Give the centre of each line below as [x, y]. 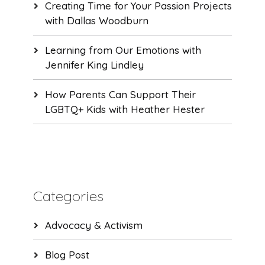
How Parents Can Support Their [120, 95]
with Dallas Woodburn [96, 21]
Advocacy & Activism [93, 225]
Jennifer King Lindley [94, 65]
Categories [68, 196]
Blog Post [67, 255]
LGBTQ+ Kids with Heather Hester [125, 109]
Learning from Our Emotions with [123, 50]
